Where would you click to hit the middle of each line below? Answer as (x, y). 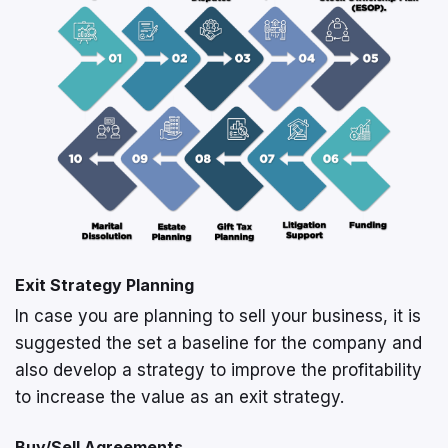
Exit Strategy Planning (104, 285)
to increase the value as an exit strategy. (179, 397)
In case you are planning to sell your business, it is (218, 316)
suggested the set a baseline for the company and (218, 343)
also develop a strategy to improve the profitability (218, 370)
